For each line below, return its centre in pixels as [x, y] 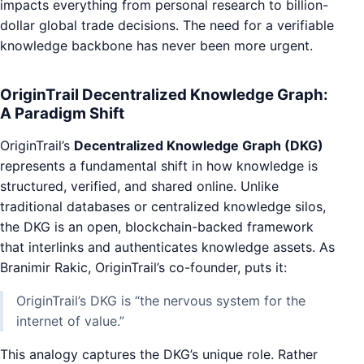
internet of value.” [70, 321]
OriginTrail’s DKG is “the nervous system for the [161, 300]
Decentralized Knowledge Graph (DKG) [199, 145]
